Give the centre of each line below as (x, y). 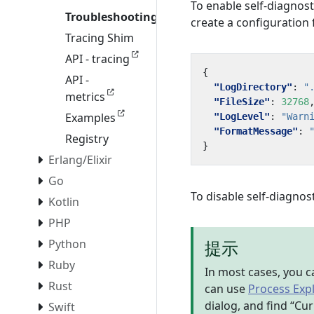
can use (226, 289)
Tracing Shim (100, 38)
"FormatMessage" (256, 131)
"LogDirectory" (253, 87)
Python (67, 244)
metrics (85, 97)
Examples (90, 118)
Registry (87, 139)
